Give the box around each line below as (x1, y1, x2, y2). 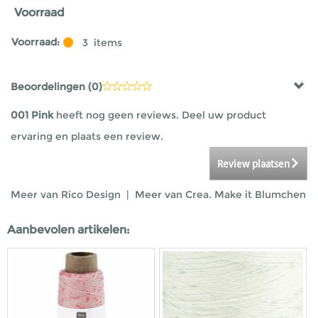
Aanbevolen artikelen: (7, 223, 130, 236)
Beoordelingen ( (11, 80, 92, 93)
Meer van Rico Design (11, 188, 124, 201)
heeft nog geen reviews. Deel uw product (53, 109, 266, 121)
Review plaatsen (217, 158, 290, 170)
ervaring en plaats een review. (11, 130, 163, 143)
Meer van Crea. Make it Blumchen (135, 188, 306, 201)
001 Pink (11, 109, 53, 121)
